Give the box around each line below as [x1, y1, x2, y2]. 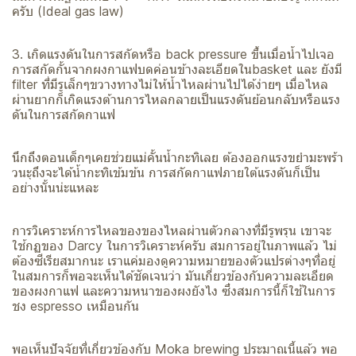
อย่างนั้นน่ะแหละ [12, 179, 99, 195]
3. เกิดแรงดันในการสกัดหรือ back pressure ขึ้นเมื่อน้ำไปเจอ [12, 45, 335, 62]
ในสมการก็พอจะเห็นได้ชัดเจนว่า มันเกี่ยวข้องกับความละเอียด [12, 267, 334, 284]
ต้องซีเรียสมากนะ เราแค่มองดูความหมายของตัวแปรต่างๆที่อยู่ [12, 252, 335, 269]
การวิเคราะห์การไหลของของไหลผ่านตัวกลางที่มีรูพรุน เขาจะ [12, 222, 331, 238]
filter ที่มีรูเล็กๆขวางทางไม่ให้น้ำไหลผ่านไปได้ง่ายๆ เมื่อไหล [12, 75, 328, 92]
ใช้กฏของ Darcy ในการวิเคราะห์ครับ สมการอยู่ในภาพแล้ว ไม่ [12, 237, 337, 253]
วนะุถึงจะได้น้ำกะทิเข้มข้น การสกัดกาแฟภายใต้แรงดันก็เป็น [12, 164, 320, 180]
